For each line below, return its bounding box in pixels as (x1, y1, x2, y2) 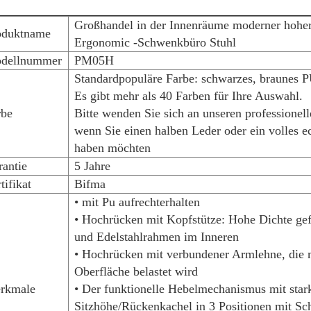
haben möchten (74, 141, 151, 155)
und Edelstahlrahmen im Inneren (74, 230, 239, 244)
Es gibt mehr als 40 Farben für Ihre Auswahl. (74, 89, 303, 103)
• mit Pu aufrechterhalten (74, 195, 200, 209)
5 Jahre (74, 159, 110, 173)
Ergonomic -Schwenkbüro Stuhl (74, 35, 236, 49)
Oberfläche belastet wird (74, 264, 198, 278)
